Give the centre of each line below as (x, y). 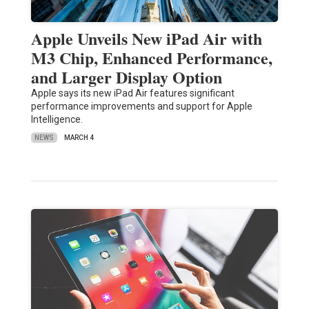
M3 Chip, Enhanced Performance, (151, 58)
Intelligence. (57, 120)
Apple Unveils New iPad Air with (146, 39)
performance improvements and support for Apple (141, 107)
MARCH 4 (79, 138)
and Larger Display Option (126, 77)
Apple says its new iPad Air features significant (132, 93)
